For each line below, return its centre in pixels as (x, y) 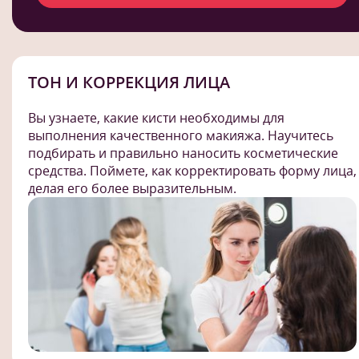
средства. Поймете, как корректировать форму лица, (192, 171)
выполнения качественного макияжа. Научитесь (181, 135)
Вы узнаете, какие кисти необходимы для (156, 118)
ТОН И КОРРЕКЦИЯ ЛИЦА (129, 82)
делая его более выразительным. (132, 188)
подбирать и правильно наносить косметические (183, 153)
